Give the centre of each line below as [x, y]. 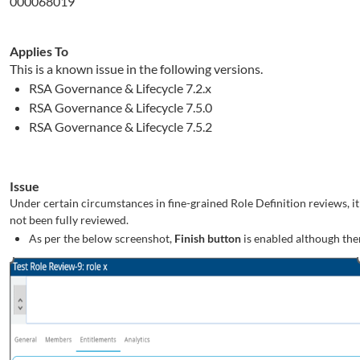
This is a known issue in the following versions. [136, 69]
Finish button [208, 238]
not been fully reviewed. [69, 220]
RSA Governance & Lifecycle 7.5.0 [121, 107]
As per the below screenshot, [102, 238]
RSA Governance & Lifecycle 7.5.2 [121, 127]
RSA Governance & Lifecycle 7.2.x [120, 88]
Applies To [39, 51]
